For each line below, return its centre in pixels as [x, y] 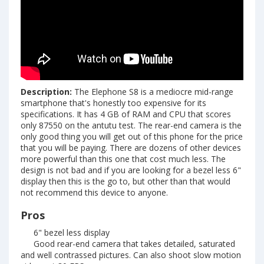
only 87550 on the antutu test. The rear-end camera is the [131, 125]
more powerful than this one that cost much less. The [123, 159]
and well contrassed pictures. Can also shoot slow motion [131, 255]
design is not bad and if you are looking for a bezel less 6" [131, 170]
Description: [46, 91]
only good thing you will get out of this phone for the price [132, 136]
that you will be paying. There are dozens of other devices [131, 147]
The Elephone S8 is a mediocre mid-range [153, 91]
